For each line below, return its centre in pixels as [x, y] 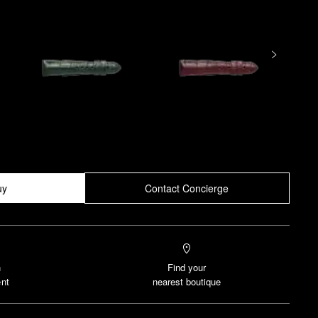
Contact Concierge [187, 188]
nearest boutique [187, 281]
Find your [187, 267]
